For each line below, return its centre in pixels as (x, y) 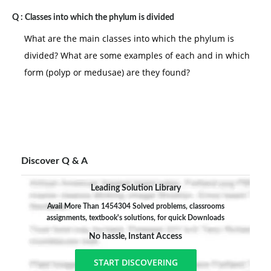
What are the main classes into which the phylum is (129, 38)
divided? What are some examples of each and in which (137, 55)
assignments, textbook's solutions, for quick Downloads (135, 218)
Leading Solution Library (135, 188)
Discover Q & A (54, 161)
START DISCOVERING (135, 262)
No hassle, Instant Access (135, 237)
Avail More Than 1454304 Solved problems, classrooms (135, 206)
